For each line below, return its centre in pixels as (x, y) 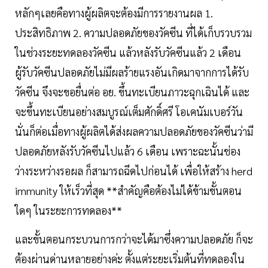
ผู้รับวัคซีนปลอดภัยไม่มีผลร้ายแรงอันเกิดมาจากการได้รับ (132, 72)
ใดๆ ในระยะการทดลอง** (68, 210)
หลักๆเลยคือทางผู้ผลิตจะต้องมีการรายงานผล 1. (114, 13)
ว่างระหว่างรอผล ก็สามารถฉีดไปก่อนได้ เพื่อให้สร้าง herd (134, 170)
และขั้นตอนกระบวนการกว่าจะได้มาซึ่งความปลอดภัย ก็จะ (134, 239)
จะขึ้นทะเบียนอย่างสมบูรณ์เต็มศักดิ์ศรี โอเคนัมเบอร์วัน (129, 111)
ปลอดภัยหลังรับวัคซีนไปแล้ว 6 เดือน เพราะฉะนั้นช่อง (128, 151)
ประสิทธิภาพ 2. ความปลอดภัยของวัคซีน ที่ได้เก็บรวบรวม (133, 32)
